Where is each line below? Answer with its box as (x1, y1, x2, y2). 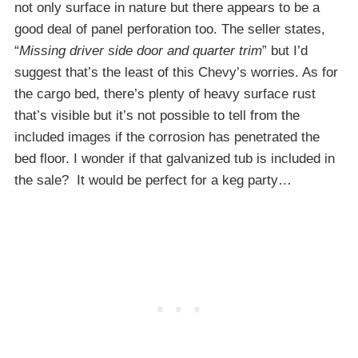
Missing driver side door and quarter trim (19, 43, 262, 59)
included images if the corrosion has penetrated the (14, 129, 320, 145)
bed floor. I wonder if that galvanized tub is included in (14, 151, 335, 167)
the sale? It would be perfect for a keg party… (14, 173, 292, 189)
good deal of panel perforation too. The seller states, (14, 22, 325, 38)
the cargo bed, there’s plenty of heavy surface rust (14, 86, 316, 102)
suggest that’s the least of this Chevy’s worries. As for (14, 65, 338, 81)
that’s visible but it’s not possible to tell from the (14, 108, 300, 124)
